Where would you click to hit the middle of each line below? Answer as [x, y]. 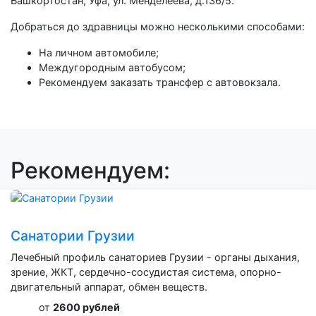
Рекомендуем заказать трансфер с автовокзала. [160, 82]
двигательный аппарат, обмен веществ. [109, 287]
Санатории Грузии [73, 236]
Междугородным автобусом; [112, 67]
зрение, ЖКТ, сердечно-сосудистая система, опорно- [146, 272]
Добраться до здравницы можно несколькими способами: [158, 26]
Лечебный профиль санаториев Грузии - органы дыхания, [155, 257]
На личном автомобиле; [99, 52]
